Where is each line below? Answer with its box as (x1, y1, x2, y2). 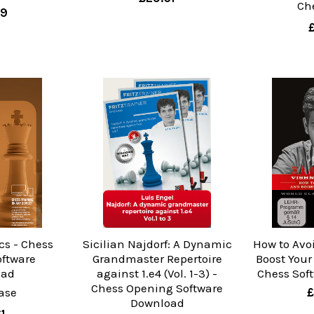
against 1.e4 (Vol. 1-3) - (97, 266, 217, 280)
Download (130, 295, 184, 310)
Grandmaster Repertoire (92, 251, 222, 266)
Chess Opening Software (91, 280, 223, 295)
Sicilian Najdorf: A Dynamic (82, 236, 232, 251)
